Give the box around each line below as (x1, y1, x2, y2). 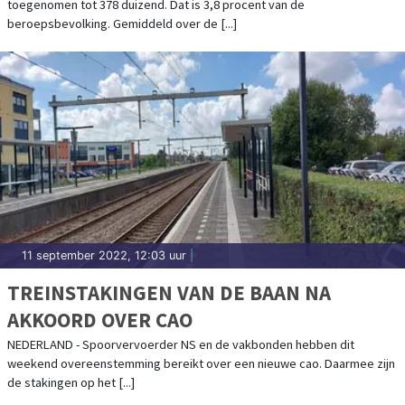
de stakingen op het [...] (7, 373, 135, 391)
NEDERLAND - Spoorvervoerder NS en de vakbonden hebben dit (7, 335, 354, 353)
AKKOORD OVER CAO (7, 306, 193, 333)
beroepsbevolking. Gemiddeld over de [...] (7, 14, 237, 32)
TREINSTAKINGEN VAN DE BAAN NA (7, 278, 331, 306)
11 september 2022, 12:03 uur (22, 248, 186, 262)
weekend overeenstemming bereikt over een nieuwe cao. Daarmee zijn (7, 354, 395, 372)
